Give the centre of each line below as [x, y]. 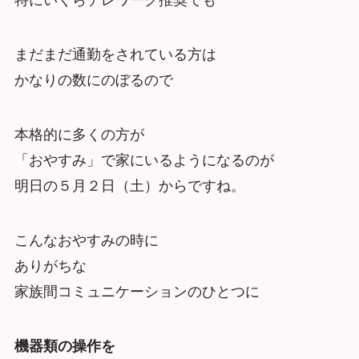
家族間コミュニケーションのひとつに [137, 291]
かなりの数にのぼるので [93, 81]
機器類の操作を [65, 346]
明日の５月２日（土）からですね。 [129, 186]
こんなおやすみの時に [86, 240]
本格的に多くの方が [79, 135]
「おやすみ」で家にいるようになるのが [144, 161]
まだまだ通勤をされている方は [115, 55]
